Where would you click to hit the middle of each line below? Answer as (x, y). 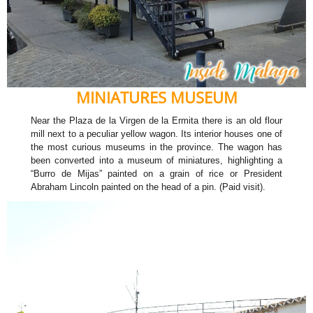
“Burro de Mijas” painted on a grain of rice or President (156, 174)
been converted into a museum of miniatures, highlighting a (156, 161)
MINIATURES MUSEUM (156, 97)
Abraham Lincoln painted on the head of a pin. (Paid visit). (148, 187)
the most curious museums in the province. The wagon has (156, 147)
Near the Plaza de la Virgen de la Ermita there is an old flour (156, 121)
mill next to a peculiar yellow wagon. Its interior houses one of (156, 134)
